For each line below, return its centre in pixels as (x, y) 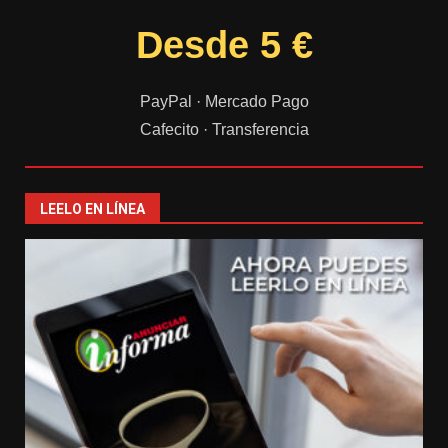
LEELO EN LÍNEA (92, 209)
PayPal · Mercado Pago (224, 102)
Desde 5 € (224, 45)
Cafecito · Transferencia (224, 130)
